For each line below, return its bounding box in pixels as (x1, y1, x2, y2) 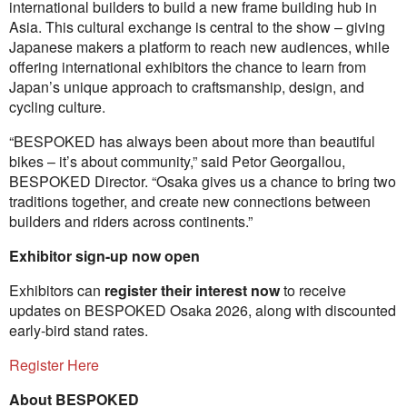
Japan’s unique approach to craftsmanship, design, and (9, 76, 364, 97)
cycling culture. (9, 96, 105, 117)
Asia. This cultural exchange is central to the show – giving (9, 16, 385, 37)
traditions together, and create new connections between (9, 191, 371, 212)
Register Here (9, 354, 99, 375)
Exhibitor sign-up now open (9, 245, 200, 266)
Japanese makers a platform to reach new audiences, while (9, 36, 390, 57)
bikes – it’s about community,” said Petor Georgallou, (9, 151, 345, 172)
